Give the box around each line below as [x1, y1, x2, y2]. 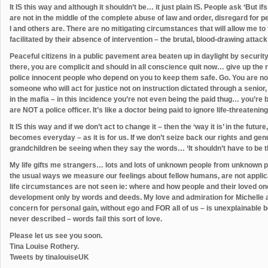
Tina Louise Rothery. [10, 242, 79, 251]
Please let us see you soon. [10, 231, 102, 240]
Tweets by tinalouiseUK [10, 252, 89, 261]
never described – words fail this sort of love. [10, 214, 162, 223]
